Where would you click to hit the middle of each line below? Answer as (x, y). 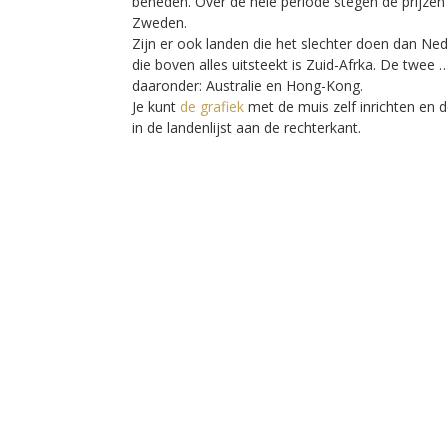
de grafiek (212, 107)
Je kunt (156, 107)
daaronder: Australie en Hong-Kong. (247, 86)
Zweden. (159, 23)
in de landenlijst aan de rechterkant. (246, 128)
